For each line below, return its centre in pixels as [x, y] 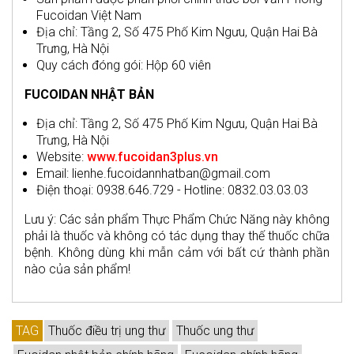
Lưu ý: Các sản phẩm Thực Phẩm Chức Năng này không [177, 220]
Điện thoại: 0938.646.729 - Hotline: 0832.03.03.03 [172, 190]
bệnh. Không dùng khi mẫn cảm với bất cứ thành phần [177, 253]
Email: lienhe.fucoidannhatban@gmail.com [153, 174]
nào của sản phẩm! [77, 269]
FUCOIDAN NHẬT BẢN [89, 95]
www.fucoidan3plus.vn [153, 157]
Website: [62, 157]
